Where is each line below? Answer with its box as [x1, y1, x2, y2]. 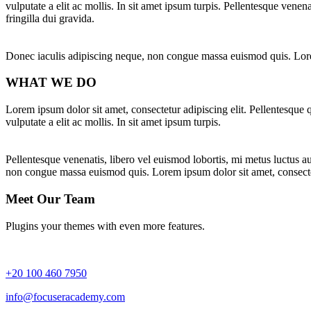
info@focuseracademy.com [6, 290, 125, 303]
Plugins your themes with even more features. [6, 219, 205, 232]
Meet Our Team [6, 191, 95, 206]
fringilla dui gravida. [6, 12, 94, 24]
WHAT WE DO [6, 75, 96, 90]
